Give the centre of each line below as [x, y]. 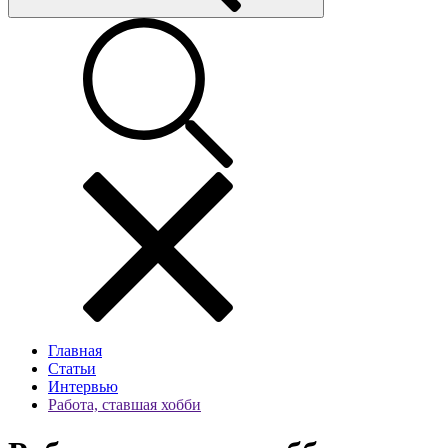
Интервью [83, 386]
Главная [75, 350]
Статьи [72, 368]
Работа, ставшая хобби [124, 404]
